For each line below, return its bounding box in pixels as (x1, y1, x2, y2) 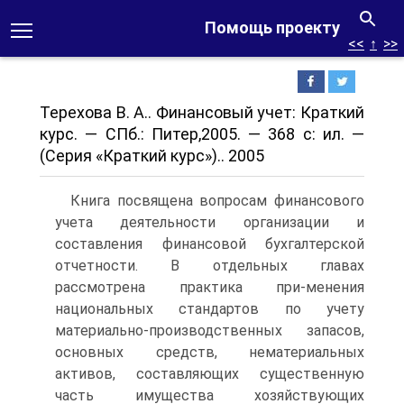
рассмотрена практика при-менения (55, 279, 364, 296)
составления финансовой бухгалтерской (55, 235, 364, 252)
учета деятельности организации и (55, 214, 364, 231)
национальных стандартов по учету (55, 300, 364, 317)
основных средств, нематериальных (55, 344, 364, 361)
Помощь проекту (205, 18, 340, 37)
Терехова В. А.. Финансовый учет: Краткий (40, 103, 364, 122)
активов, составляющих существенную (55, 365, 364, 382)
